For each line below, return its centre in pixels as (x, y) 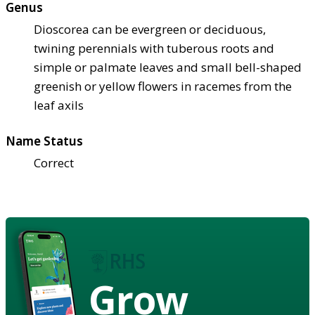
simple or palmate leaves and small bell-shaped (168, 67)
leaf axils (59, 105)
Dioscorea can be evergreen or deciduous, (150, 29)
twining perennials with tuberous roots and (154, 48)
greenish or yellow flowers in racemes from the (163, 86)
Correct (54, 162)
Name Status (44, 141)
